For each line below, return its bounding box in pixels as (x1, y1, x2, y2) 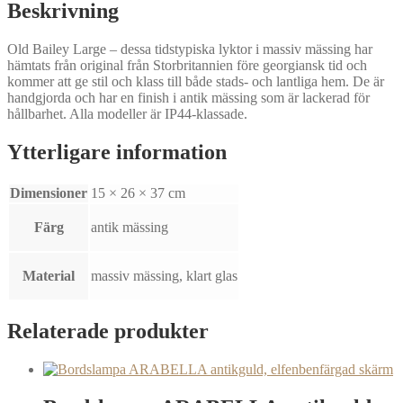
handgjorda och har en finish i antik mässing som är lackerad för (7, 90, 370, 106)
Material (22, 268, 75, 284)
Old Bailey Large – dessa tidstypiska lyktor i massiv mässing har (7, 41, 372, 58)
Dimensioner (10, 185, 87, 201)
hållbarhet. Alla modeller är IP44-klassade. (7, 106, 247, 122)
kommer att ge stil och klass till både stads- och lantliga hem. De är (7, 74, 384, 90)
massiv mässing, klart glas (91, 268, 237, 284)
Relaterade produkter (7, 318, 209, 343)
